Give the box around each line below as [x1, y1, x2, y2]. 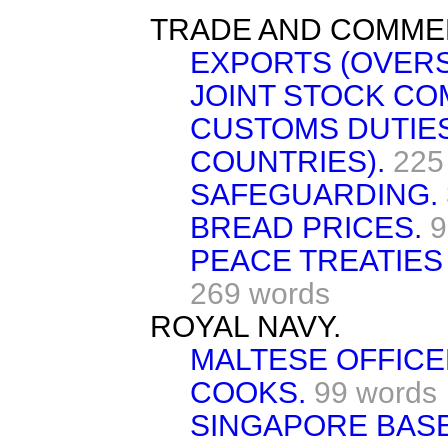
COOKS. [190, 375, 306, 409]
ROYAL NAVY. [150, 309, 341, 343]
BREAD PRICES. [190, 210, 422, 244]
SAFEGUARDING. [190, 177, 438, 211]
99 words [314, 375, 437, 409]
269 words [190, 276, 330, 310]
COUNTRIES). [190, 144, 385, 178]
